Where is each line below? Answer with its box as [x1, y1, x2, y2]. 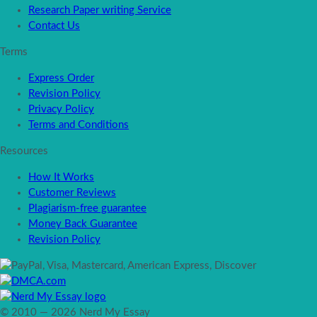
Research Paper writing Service [28, 4, 171, 16]
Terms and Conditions [28, 119, 129, 130]
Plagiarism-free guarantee [28, 202, 146, 214]
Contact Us [28, 20, 80, 31]
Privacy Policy [28, 103, 94, 115]
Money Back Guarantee [28, 218, 137, 229]
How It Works [28, 171, 94, 183]
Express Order [28, 72, 94, 83]
